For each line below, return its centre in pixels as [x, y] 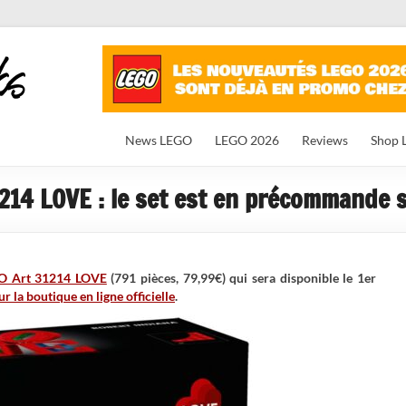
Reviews [325, 140]
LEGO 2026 [247, 140]
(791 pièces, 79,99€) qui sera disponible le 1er [242, 278]
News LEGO [159, 140]
